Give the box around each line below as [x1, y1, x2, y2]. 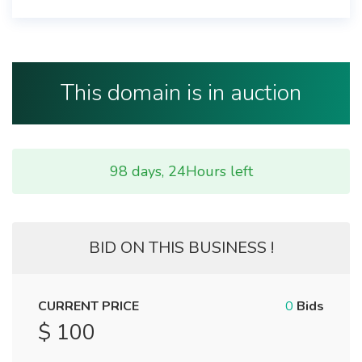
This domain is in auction [61, 77, 301, 108]
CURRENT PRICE [38, 297, 139, 315]
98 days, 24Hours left [109, 161, 253, 181]
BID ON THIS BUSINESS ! [88, 236, 274, 259]
